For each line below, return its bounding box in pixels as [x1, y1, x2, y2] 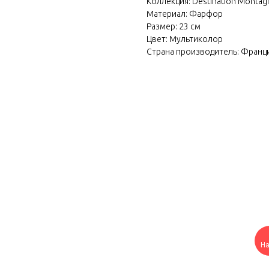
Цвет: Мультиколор [147, 34, 223, 44]
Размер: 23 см [147, 21, 201, 31]
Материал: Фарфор [147, 8, 223, 19]
